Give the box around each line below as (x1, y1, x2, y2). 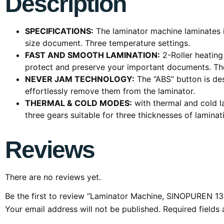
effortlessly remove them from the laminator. (25, 85, 195, 96)
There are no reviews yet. (5, 171, 101, 182)
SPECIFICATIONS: (25, 25, 93, 36)
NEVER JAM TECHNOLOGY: (25, 73, 134, 84)
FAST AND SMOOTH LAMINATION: (25, 49, 160, 60)
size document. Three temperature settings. (25, 37, 190, 48)
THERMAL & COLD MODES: (25, 97, 132, 108)
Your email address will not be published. (5, 204, 160, 214)
